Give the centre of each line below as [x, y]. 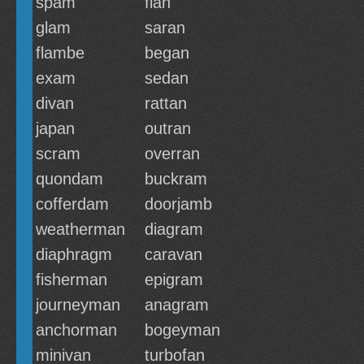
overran [172, 154]
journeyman [78, 305]
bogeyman [182, 330]
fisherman [71, 279]
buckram [176, 179]
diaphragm [74, 254]
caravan [173, 254]
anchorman [76, 330]
